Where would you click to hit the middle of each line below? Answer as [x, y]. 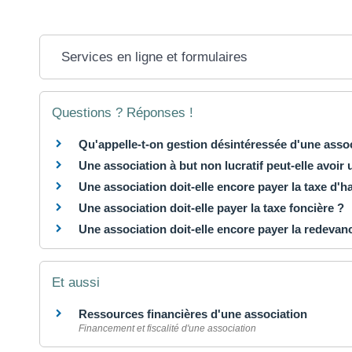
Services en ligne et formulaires [155, 57]
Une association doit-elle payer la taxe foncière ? [211, 208]
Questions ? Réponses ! [123, 113]
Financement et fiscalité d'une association [167, 329]
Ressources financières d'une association [193, 314]
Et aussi [76, 283]
